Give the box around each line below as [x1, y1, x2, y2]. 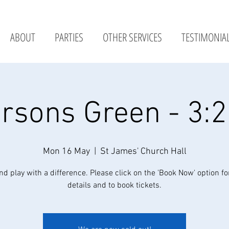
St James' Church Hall [100, 146, 187, 157]
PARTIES [54, 29, 83, 44]
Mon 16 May [42, 146, 90, 157]
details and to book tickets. [67, 180, 162, 191]
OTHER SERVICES [102, 29, 162, 44]
